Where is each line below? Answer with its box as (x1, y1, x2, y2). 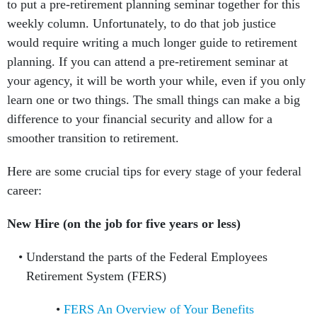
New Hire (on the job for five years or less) (7, 217, 241, 231)
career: (7, 183, 45, 198)
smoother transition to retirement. (7, 131, 190, 146)
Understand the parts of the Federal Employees (25, 250, 267, 265)
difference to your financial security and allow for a (7, 112, 272, 127)
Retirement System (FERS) (25, 269, 170, 284)
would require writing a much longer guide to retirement (7, 35, 297, 50)
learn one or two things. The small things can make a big (7, 93, 300, 108)
